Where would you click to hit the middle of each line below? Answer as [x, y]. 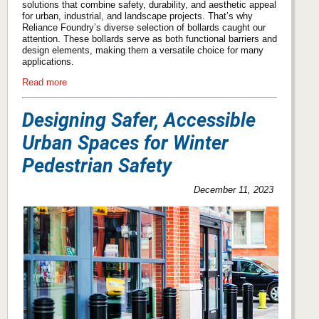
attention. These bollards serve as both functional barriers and [150, 38]
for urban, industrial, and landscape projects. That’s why [137, 16]
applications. [48, 61]
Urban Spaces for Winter [125, 143]
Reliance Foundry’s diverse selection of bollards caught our [144, 27]
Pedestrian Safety [97, 166]
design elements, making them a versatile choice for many [143, 50]
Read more [45, 82]
